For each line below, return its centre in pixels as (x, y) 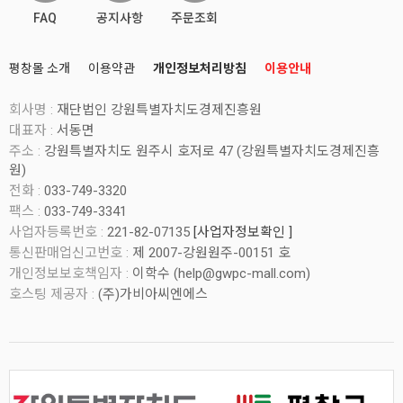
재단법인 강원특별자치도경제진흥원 (159, 110)
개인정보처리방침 (200, 68)
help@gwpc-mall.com (242, 273)
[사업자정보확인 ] (243, 232)
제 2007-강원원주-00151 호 (211, 253)
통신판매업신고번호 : (69, 253)
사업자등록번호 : (56, 232)
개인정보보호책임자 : (69, 273)
